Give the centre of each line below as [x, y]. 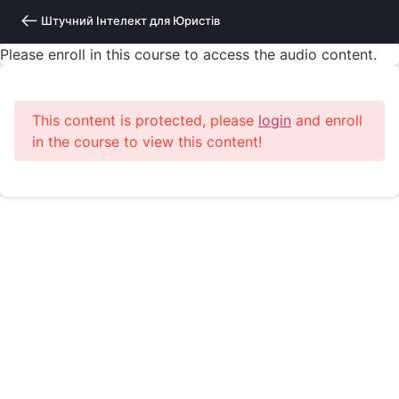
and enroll [327, 120]
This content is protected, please [145, 120]
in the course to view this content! [147, 142]
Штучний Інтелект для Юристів [130, 20]
